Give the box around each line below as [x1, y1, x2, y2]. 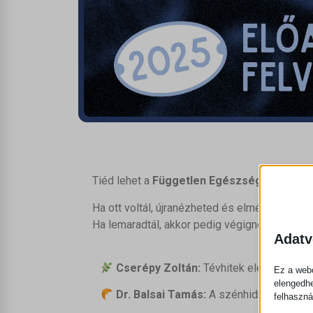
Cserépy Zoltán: [116, 261, 201, 275]
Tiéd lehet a [92, 174, 152, 188]
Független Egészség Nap [152, 174, 285, 188]
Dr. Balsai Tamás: [116, 288, 207, 302]
